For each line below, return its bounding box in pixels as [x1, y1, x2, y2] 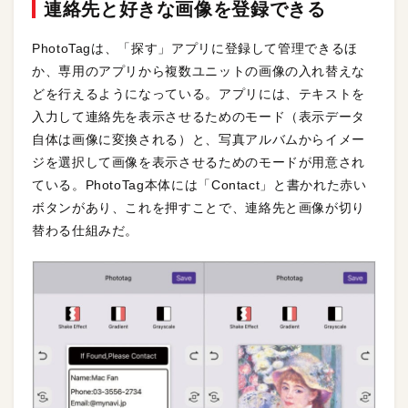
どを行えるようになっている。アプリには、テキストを [32, 87, 366, 102]
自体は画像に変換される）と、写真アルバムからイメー [32, 132, 365, 148]
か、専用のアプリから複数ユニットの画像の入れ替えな [32, 64, 366, 79]
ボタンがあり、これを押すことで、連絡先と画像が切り [32, 200, 366, 216]
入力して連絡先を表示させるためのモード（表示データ [32, 109, 365, 125]
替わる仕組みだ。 [32, 223, 139, 239]
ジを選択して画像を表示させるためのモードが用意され [32, 155, 365, 170]
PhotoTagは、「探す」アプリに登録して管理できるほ [32, 41, 358, 56]
